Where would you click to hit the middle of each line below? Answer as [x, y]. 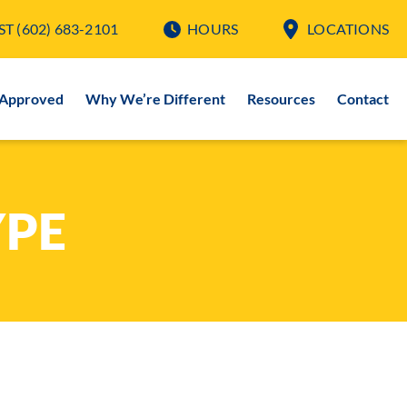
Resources [281, 99]
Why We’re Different [155, 99]
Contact [363, 99]
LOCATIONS [348, 29]
